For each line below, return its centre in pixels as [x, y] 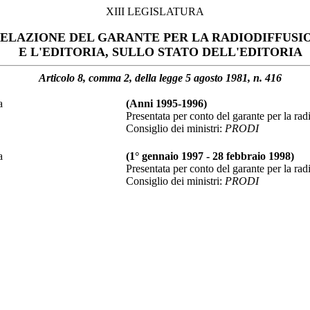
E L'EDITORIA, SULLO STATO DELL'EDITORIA [160, 52]
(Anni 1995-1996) [166, 103]
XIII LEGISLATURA [155, 11]
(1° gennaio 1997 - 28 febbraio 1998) [210, 156]
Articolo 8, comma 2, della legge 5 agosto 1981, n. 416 [160, 78]
